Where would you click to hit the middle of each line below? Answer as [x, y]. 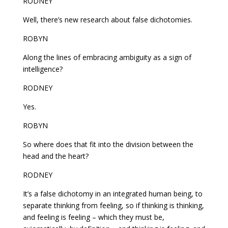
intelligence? [42, 69]
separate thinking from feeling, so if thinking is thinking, [113, 205]
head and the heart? [55, 156]
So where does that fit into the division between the [108, 144]
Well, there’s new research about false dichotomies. [107, 19]
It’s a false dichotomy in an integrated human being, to [112, 193]
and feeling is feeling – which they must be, [93, 217]
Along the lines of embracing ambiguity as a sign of [107, 57]
